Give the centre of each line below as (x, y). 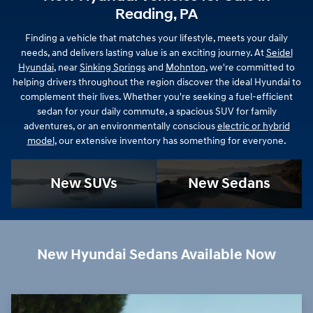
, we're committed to (250, 68)
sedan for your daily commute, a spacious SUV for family (156, 112)
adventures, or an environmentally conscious (120, 126)
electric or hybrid (253, 126)
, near (67, 68)
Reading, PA (156, 14)
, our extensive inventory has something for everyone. (170, 141)
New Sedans (229, 184)
